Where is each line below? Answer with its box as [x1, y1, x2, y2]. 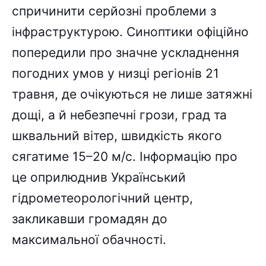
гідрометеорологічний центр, [12, 191, 193, 206]
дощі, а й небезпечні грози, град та [12, 107, 227, 123]
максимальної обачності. [12, 232, 166, 248]
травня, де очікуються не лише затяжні [12, 87, 252, 102]
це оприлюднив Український [12, 170, 186, 185]
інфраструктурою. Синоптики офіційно [12, 24, 249, 40]
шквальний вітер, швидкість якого [12, 128, 222, 144]
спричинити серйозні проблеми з [12, 4, 216, 19]
